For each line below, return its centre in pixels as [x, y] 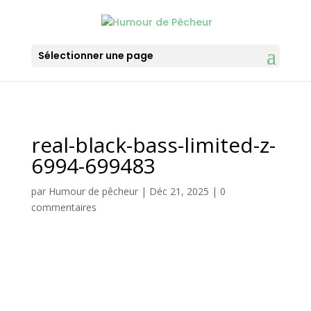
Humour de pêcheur [93, 191]
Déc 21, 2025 [179, 191]
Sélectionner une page [95, 55]
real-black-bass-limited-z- [153, 145]
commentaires [64, 207]
